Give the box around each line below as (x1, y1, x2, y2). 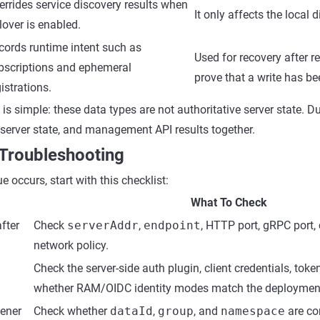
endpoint (144, 219, 201, 232)
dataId (110, 304, 153, 318)
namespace (221, 304, 285, 318)
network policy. (34, 239, 109, 252)
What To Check (190, 196, 267, 209)
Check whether (34, 304, 110, 318)
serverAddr (67, 219, 139, 232)
